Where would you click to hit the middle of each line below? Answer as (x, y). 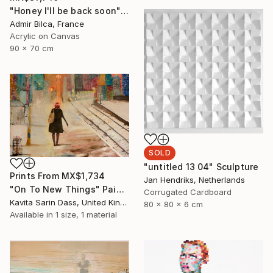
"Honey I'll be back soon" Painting (125, 11)
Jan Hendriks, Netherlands (194, 179)
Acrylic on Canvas (45, 36)
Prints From (36, 176)
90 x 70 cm (32, 48)
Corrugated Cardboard (188, 192)
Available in (33, 215)
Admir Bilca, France (47, 24)
